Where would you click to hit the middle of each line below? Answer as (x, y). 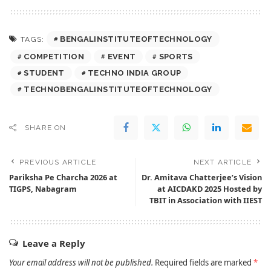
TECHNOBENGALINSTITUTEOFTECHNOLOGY (118, 89)
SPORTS (176, 56)
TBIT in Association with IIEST (206, 200)
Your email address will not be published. (81, 262)
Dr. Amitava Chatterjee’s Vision (202, 177)
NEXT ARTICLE (222, 162)
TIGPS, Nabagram (44, 188)
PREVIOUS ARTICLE (58, 162)
